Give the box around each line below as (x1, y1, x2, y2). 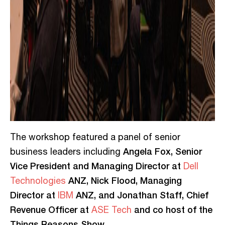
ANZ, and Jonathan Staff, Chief (73, 187, 208, 202)
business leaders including (10, 145, 123, 159)
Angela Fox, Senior (123, 144, 202, 158)
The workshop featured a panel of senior (10, 130, 180, 145)
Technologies (10, 174, 66, 188)
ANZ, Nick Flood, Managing (66, 173, 182, 187)
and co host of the (132, 202, 212, 216)
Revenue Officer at (10, 202, 89, 216)
